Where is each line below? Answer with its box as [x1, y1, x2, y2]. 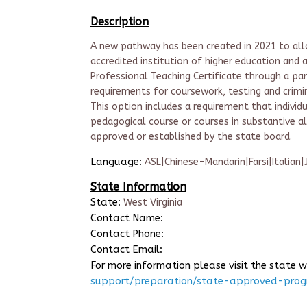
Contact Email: [90, 243, 162, 256]
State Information [90, 180, 186, 193]
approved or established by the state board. [90, 131, 292, 143]
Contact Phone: [90, 228, 164, 240]
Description [90, 15, 149, 28]
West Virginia [121, 197, 182, 208]
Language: [90, 156, 142, 168]
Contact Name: [90, 212, 163, 224]
